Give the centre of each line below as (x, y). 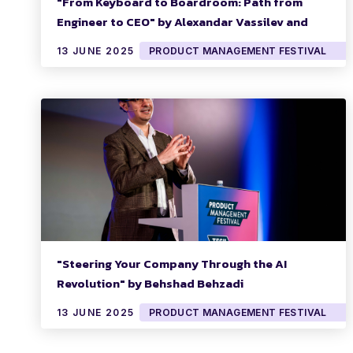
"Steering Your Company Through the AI (172, 264)
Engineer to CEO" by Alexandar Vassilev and (182, 22)
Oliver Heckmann (105, 42)
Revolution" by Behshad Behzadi (150, 284)
